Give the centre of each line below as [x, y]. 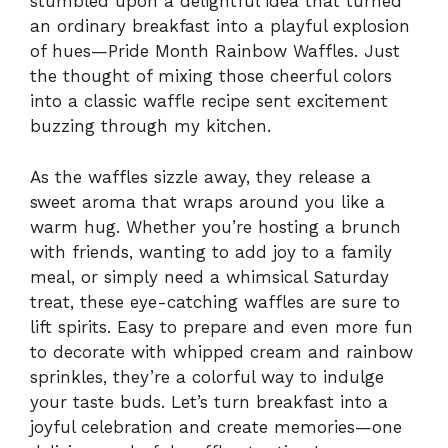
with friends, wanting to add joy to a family [211, 251]
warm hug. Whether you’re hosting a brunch [215, 226]
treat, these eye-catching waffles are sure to [215, 301]
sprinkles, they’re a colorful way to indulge [207, 376]
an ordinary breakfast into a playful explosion [220, 26]
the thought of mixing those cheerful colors [211, 76]
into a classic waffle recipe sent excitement [209, 101]
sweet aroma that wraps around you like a [207, 201]
